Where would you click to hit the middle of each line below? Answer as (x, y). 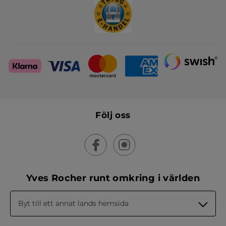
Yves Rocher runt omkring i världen (113, 178)
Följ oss (113, 115)
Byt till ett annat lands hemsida (73, 204)
